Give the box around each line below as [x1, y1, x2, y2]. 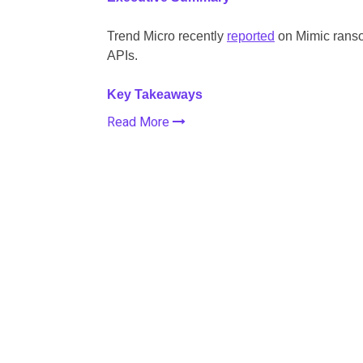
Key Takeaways [107, 87, 203, 101]
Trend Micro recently [107, 28, 227, 43]
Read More [107, 112, 173, 132]
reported [227, 28, 275, 43]
